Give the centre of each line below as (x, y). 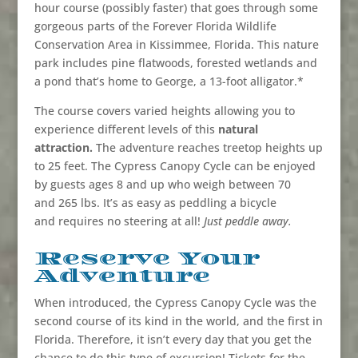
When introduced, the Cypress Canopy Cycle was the (175, 303)
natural (238, 129)
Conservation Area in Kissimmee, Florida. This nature (176, 45)
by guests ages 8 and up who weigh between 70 (162, 185)
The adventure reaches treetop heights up (209, 148)
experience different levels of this (126, 129)
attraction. (65, 148)
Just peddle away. (247, 221)
